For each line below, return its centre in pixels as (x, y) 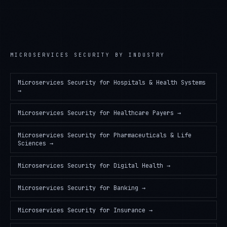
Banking (126, 188)
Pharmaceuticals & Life (153, 135)
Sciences (32, 143)
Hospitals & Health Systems (160, 83)
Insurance (129, 210)
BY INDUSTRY (138, 55)
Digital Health (138, 166)
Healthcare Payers (144, 113)
